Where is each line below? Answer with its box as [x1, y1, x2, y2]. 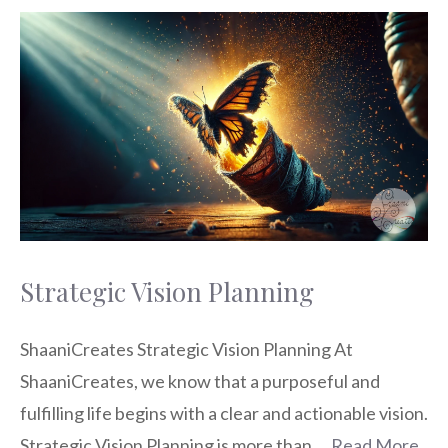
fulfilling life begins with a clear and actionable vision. [20, 401, 428, 424]
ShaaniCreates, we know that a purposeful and [20, 369, 380, 392]
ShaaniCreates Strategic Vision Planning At [20, 337, 353, 360]
